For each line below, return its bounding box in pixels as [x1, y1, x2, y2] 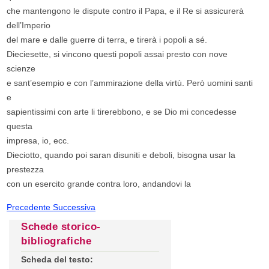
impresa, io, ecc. [7, 136, 70, 146]
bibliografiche [21, 235, 92, 247]
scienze [7, 64, 36, 74]
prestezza [7, 165, 44, 175]
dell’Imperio [7, 20, 51, 31]
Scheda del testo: [21, 255, 93, 265]
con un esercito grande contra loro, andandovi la [7, 179, 192, 189]
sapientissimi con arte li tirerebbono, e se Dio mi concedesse [7, 107, 237, 117]
